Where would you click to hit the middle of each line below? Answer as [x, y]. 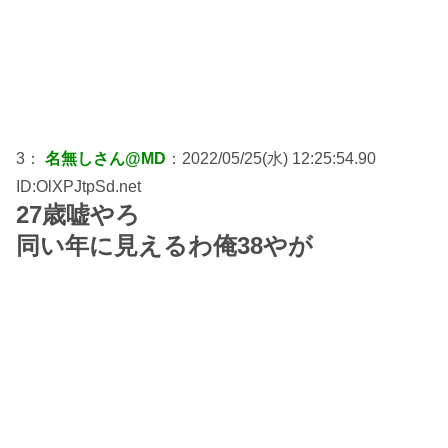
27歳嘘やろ [78, 214]
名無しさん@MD [105, 158]
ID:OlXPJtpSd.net [78, 186]
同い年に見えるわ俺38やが [164, 245]
